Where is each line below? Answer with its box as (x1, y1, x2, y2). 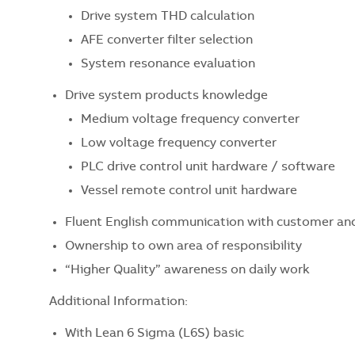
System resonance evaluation (81, 57, 255, 71)
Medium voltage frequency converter (81, 113, 300, 126)
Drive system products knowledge (65, 89, 268, 102)
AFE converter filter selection (81, 33, 253, 47)
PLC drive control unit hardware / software (81, 160, 335, 174)
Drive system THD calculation (81, 10, 254, 23)
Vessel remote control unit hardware (81, 184, 297, 197)
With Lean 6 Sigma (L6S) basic (65, 326, 244, 340)
